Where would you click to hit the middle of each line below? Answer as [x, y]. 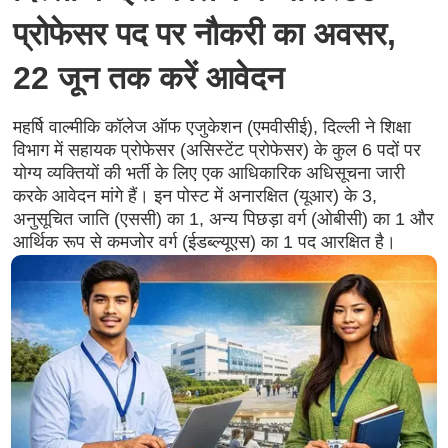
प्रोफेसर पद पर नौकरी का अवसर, [204, 34]
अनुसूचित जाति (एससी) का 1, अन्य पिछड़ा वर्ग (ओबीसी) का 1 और [223, 219]
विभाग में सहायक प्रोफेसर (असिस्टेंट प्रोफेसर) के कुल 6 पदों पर [216, 150]
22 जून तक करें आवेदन [148, 78]
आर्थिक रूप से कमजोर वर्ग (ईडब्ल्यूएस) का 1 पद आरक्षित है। [204, 242]
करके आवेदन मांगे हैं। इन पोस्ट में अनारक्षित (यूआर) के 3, [194, 196]
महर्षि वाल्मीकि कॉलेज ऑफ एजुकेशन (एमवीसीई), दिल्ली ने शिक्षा [211, 127]
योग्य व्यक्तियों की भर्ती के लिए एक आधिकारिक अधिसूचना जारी [208, 173]
